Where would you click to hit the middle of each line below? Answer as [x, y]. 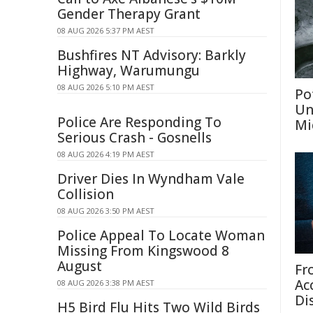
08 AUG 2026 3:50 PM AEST [106, 211]
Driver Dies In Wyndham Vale [151, 179]
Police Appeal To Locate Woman [161, 235]
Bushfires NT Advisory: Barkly [152, 55]
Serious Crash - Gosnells [134, 138]
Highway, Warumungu [129, 71]
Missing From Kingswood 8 [143, 251]
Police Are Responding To [139, 122]
